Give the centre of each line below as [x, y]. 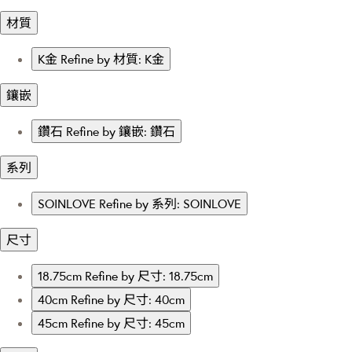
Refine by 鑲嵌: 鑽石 [121, 132]
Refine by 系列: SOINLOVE [170, 204]
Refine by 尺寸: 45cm [128, 323]
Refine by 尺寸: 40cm [128, 300]
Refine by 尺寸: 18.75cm [149, 276]
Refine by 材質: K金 [112, 59]
